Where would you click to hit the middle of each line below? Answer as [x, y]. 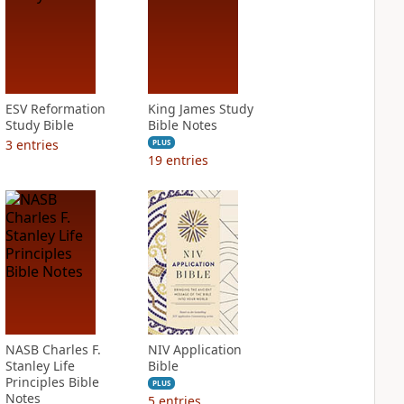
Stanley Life [40, 366]
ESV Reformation [55, 109]
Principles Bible [52, 382]
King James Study [200, 109]
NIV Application [194, 349]
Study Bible [39, 125]
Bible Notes [182, 125]
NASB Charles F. [53, 349]
